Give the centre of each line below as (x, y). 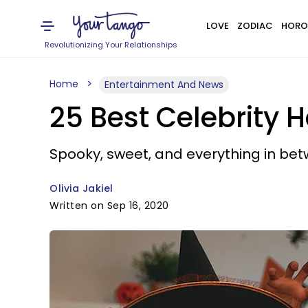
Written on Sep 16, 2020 (109, 206)
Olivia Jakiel (81, 188)
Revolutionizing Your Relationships (111, 45)
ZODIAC (255, 26)
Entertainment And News (164, 85)
